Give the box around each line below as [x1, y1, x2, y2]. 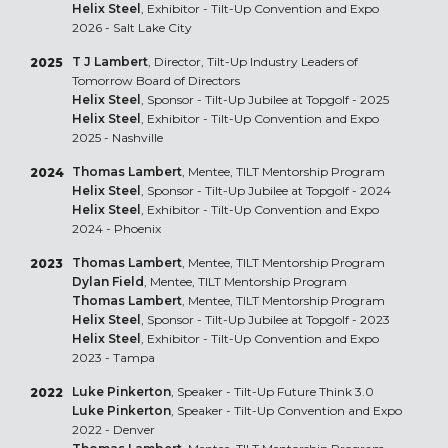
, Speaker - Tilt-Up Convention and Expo [170, 403, 402, 419]
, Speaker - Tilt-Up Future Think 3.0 [170, 384, 374, 400]
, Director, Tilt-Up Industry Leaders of [147, 54, 358, 70]
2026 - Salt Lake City [71, 20, 192, 36]
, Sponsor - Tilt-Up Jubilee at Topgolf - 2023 [140, 312, 390, 328]
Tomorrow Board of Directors [71, 73, 240, 89]
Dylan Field [71, 274, 144, 290]
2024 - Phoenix [71, 221, 161, 237]
